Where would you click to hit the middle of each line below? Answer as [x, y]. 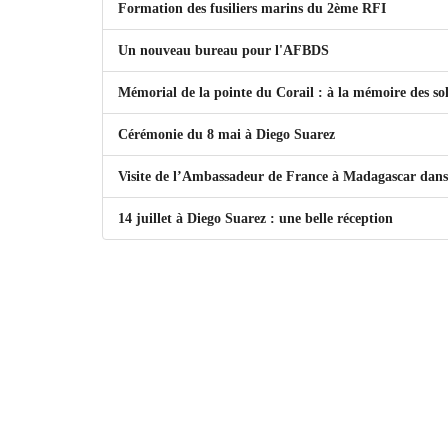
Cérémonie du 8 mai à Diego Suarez [226, 134]
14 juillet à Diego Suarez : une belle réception [255, 218]
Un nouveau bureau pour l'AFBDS [223, 50]
